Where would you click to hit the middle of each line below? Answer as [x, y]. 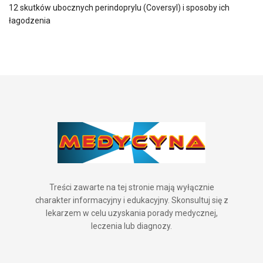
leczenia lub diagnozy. [131, 226]
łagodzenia [30, 20]
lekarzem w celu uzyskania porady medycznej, [131, 213]
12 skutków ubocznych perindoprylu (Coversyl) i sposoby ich [119, 7]
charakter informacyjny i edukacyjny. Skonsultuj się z [131, 200]
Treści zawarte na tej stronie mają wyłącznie [131, 187]
